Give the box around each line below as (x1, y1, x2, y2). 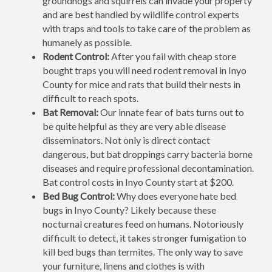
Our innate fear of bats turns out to (98, 106, 244, 118)
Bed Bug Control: (42, 190, 115, 202)
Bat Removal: (42, 106, 98, 118)
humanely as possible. (42, 36, 132, 48)
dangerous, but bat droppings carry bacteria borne (42, 148, 253, 160)
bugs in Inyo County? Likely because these (42, 204, 216, 216)
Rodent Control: (42, 50, 109, 62)
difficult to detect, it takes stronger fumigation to (42, 232, 246, 243)
